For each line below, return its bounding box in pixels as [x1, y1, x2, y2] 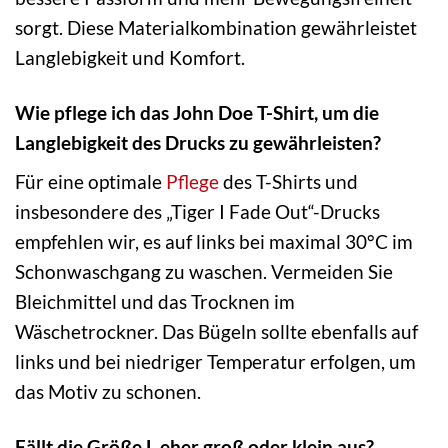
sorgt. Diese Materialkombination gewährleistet [15, 15, 417, 39]
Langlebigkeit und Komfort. [15, 45, 245, 69]
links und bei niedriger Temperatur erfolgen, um [15, 350, 416, 374]
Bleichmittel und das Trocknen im [15, 290, 295, 314]
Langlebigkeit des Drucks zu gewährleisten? [15, 130, 381, 154]
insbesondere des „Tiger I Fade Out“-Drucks [15, 200, 380, 224]
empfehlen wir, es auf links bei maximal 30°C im [15, 230, 413, 254]
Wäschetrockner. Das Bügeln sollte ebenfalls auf [15, 320, 418, 344]
